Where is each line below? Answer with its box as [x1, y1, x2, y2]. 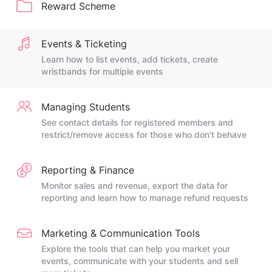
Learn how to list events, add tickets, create [41, 54, 218, 64]
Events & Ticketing [41, 38, 127, 50]
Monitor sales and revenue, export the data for [41, 180, 228, 191]
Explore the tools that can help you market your [41, 243, 230, 254]
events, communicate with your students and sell [41, 256, 238, 266]
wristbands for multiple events [41, 66, 163, 76]
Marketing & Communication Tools [41, 227, 200, 239]
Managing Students [41, 101, 130, 113]
